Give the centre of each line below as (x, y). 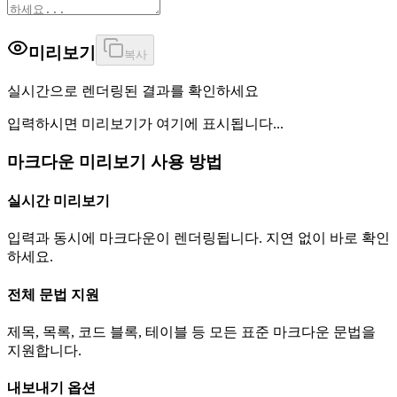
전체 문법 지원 (53, 294)
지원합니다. (44, 350)
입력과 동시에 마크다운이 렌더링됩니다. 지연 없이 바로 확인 (198, 238)
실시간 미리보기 (58, 201)
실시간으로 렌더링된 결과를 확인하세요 (133, 91)
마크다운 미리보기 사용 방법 (115, 161)
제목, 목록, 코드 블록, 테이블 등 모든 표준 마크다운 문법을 (191, 331)
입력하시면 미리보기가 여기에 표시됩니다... (145, 124)
